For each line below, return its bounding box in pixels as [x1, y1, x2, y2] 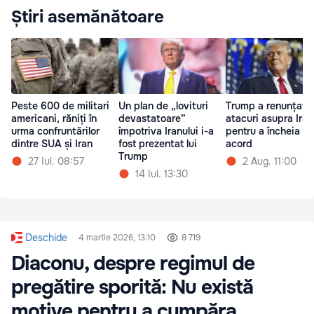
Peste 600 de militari [11, 99, 109, 112]
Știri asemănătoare [11, 6, 164, 27]
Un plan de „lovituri [118, 99, 208, 112]
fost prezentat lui [118, 137, 197, 150]
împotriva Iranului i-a [118, 124, 214, 137]
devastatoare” [118, 111, 186, 125]
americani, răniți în [11, 111, 97, 125]
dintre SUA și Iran [11, 137, 93, 150]
